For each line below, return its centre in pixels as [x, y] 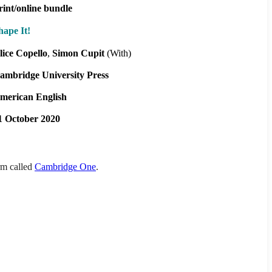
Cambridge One [65, 166]
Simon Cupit [78, 53]
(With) [118, 53]
